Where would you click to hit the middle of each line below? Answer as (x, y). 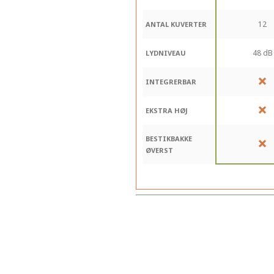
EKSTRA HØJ (167, 111)
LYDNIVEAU (166, 53)
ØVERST (159, 150)
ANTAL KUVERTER (176, 24)
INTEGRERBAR (171, 82)
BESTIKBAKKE (169, 139)
